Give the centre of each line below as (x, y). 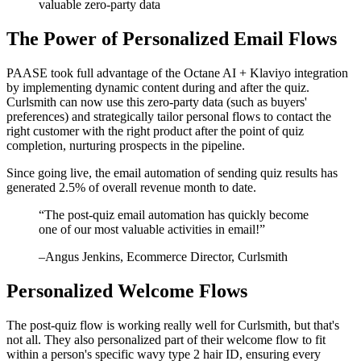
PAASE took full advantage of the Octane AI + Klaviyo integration (177, 73)
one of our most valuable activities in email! (149, 230)
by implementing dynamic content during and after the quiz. (158, 88)
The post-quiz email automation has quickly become (176, 215)
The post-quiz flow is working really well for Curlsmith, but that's (173, 325)
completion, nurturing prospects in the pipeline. (126, 146)
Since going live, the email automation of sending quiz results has (172, 173)
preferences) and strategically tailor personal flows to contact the (169, 117)
